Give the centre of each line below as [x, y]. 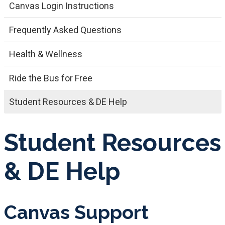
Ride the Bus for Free [50, 78]
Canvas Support [76, 212]
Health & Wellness [45, 54]
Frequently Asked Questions [65, 30]
